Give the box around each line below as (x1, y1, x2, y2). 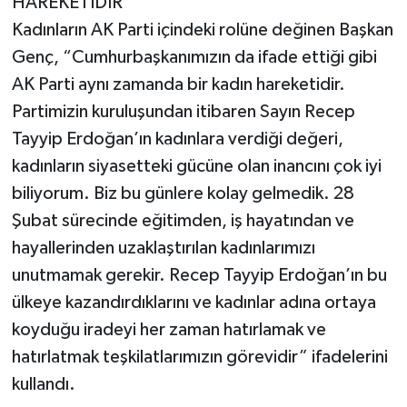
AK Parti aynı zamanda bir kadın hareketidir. (11, 75, 345, 94)
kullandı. (11, 375, 75, 394)
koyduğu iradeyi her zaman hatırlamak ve (11, 321, 326, 340)
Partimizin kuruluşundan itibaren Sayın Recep (11, 103, 355, 122)
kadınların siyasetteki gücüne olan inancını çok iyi (11, 157, 382, 176)
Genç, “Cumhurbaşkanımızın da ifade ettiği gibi (11, 48, 377, 67)
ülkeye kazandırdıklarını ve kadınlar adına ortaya (11, 293, 376, 313)
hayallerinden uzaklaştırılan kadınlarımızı (11, 239, 315, 258)
